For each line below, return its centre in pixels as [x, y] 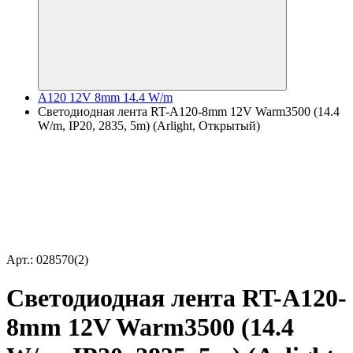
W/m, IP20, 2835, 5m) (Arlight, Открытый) [149, 126]
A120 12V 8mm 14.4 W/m [105, 97]
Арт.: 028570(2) [47, 260]
